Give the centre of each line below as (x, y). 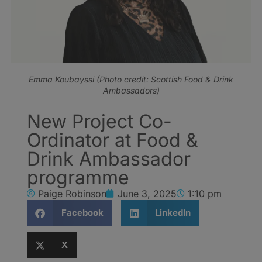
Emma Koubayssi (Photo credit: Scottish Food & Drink (131, 79)
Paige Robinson (72, 193)
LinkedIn (173, 213)
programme (78, 177)
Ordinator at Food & (113, 140)
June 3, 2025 (147, 193)
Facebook (82, 213)
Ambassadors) (131, 90)
